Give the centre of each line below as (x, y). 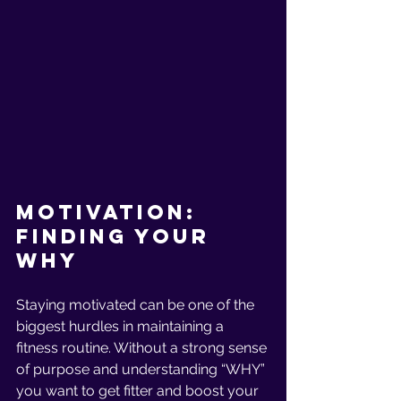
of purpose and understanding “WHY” (142, 369)
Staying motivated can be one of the (137, 305)
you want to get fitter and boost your (139, 391)
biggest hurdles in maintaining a (122, 326)
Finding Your (117, 236)
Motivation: (111, 212)
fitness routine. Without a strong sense (143, 348)
